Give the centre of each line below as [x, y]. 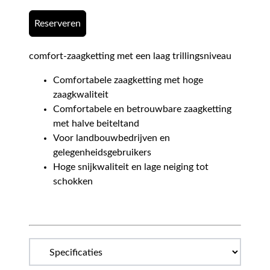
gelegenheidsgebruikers [102, 153]
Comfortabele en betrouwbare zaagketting [142, 109]
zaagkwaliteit [81, 95]
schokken [73, 182]
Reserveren [58, 24]
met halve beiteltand [96, 124]
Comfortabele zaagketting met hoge [128, 80]
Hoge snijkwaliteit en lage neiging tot [131, 167]
